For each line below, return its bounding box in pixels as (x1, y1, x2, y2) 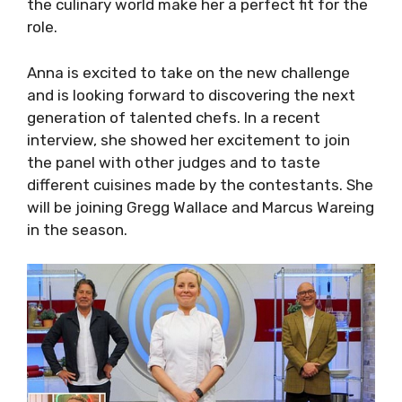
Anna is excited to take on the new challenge (27, 63, 350, 82)
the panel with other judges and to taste (27, 153, 320, 171)
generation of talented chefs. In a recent (27, 108, 320, 127)
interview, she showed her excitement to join (27, 130, 350, 149)
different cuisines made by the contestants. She (27, 175, 373, 194)
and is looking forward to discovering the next (27, 85, 355, 104)
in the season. (27, 220, 127, 239)
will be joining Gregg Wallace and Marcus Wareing (27, 197, 374, 216)
